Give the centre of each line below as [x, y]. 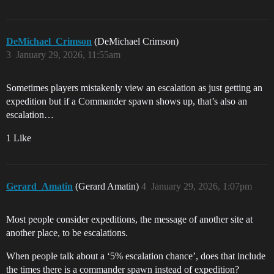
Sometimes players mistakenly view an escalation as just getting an [134, 88]
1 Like [19, 138]
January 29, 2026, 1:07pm [202, 187]
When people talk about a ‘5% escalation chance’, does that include [136, 256]
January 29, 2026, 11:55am [68, 55]
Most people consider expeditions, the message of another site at [129, 220]
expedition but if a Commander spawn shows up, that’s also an [127, 102]
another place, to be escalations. [67, 233]
